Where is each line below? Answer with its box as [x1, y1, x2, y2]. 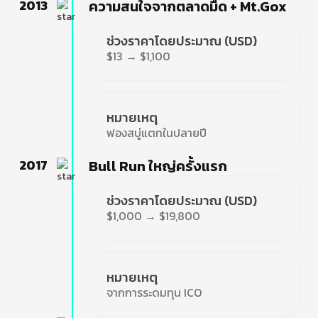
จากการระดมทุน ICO [106, 284, 202, 301]
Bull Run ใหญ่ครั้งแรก [89, 155, 228, 177]
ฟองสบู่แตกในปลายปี [106, 124, 207, 141]
